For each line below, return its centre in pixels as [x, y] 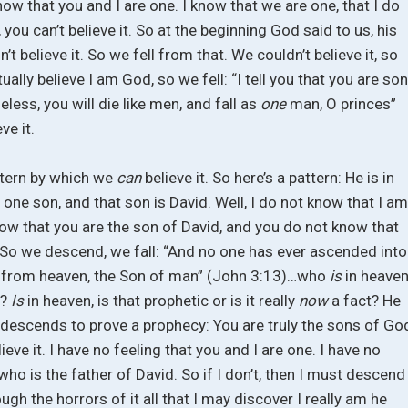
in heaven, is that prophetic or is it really [163, 301]
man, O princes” [343, 103]
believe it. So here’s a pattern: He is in [270, 178]
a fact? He [367, 301]
